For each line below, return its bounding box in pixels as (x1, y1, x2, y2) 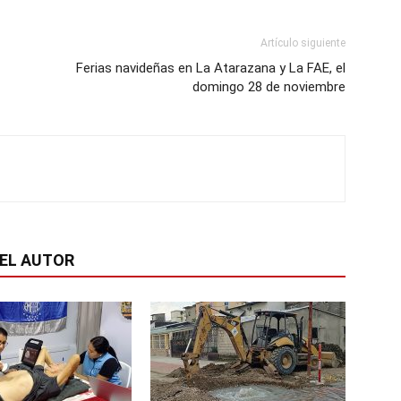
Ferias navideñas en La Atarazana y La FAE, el (76, 60, 346, 76)
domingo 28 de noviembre (192, 79, 346, 95)
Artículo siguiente (260, 37, 346, 49)
